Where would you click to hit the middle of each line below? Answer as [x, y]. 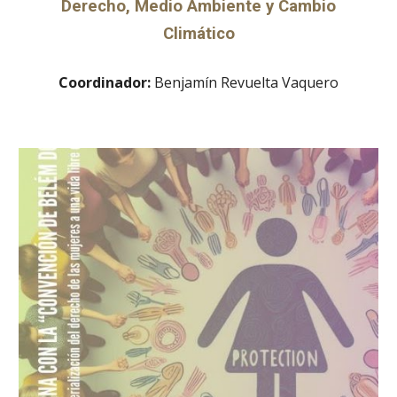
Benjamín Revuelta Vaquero [246, 82]
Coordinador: [106, 82]
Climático [198, 33]
